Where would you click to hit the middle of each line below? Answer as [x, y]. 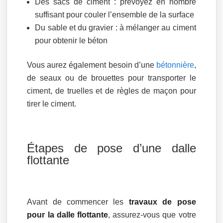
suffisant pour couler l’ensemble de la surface [115, 14]
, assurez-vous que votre [152, 215]
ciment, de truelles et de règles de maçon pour [111, 91]
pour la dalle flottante [67, 215]
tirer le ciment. [52, 104]
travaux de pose [162, 202]
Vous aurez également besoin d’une [92, 65]
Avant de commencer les [78, 202]
